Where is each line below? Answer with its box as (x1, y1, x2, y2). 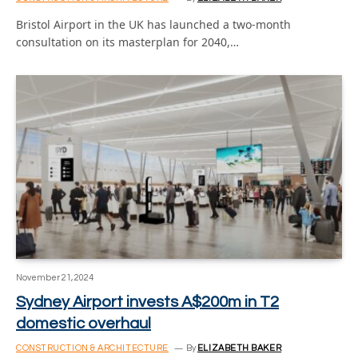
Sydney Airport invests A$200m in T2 (16, 293, 279, 310)
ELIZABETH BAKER (197, 343, 282, 352)
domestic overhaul (16, 315, 151, 332)
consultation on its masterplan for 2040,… (16, 34, 239, 50)
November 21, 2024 (16, 272, 93, 282)
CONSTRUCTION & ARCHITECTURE (16, 343, 169, 352)
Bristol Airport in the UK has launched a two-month (16, 17, 291, 32)
